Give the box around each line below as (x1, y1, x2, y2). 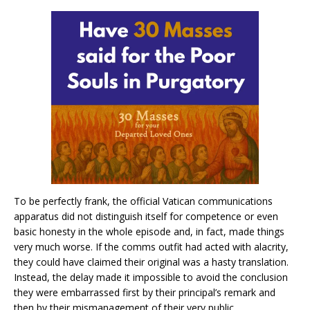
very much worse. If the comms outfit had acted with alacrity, (14, 239, 289, 253)
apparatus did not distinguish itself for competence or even (14, 209, 278, 223)
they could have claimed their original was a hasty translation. (14, 255, 289, 268)
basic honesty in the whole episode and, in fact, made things (14, 224, 284, 238)
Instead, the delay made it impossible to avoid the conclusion (14, 270, 288, 284)
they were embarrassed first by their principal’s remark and (14, 285, 275, 299)
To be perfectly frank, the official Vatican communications (14, 194, 273, 208)
